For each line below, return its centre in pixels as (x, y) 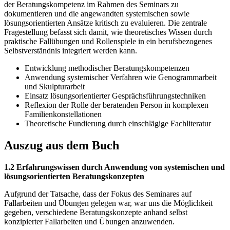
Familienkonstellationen (63, 114)
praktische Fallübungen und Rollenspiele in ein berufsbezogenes (108, 42)
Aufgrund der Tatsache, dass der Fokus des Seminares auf (98, 194)
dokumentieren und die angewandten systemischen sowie (97, 14)
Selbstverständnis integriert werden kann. (71, 51)
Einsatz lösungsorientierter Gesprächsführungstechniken (115, 96)
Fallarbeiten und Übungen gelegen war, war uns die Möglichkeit (108, 203)
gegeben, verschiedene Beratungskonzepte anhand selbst (96, 213)
